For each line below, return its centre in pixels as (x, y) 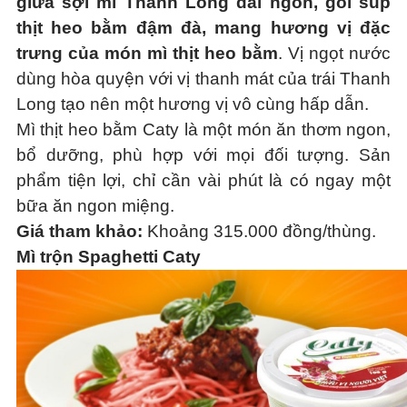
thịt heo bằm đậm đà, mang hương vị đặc (203, 28)
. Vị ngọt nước (335, 53)
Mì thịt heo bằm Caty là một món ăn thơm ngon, (203, 129)
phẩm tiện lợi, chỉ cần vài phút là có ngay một (203, 180)
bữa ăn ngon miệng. (95, 206)
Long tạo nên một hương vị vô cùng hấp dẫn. (192, 104)
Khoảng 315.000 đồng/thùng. (261, 231)
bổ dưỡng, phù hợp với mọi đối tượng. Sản (203, 155)
